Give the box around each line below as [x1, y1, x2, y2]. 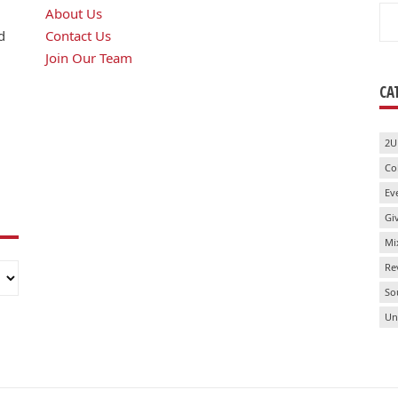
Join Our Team [44, 49, 132, 68]
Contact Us [44, 27, 111, 45]
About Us [44, 4, 102, 23]
